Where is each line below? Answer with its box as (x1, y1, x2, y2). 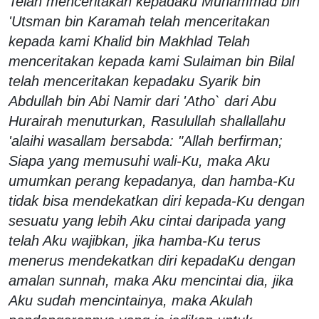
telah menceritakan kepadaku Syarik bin (9, 73, 261, 89)
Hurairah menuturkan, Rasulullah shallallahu (9, 113, 286, 129)
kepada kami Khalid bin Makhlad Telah (9, 33, 250, 49)
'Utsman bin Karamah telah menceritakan (9, 13, 270, 29)
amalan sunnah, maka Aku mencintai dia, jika (9, 272, 293, 288)
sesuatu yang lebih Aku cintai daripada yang (9, 212, 286, 229)
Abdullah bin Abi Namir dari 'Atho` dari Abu (9, 93, 276, 109)
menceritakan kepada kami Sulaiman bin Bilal (9, 53, 294, 69)
